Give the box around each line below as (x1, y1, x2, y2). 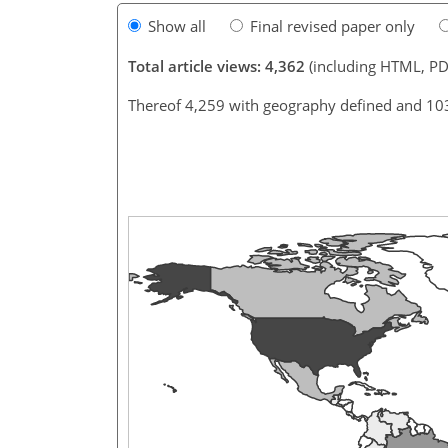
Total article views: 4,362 (128, 55, 305, 76)
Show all (148, 15, 206, 36)
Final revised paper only (250, 15, 415, 36)
